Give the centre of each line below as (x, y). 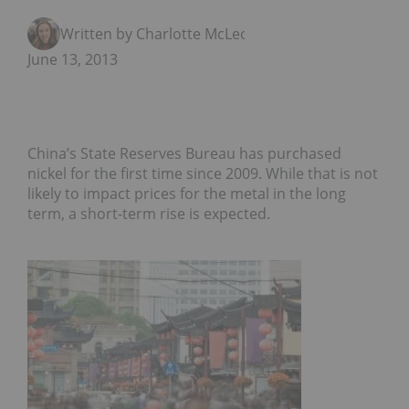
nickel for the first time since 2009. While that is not (203, 174)
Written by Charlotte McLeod (159, 34)
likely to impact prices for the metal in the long (187, 194)
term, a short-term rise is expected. (149, 214)
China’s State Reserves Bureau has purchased (184, 154)
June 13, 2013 (73, 60)
